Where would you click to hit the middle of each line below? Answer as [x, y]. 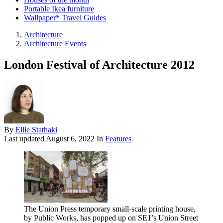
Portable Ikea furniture [59, 8]
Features [118, 139]
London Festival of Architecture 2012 [99, 64]
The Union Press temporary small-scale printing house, [110, 209]
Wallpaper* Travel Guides [65, 17]
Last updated [25, 139]
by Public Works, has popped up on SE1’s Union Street [111, 218]
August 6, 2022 [70, 139]
